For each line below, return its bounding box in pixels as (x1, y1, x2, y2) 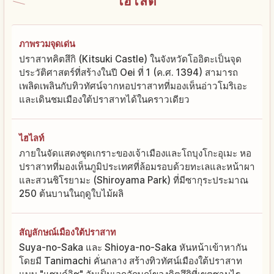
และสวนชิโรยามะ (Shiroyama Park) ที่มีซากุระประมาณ (19, 174, 248, 187)
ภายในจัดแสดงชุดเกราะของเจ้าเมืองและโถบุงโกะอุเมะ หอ (19, 147, 251, 160)
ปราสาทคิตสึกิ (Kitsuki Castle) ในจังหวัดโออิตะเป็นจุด (19, 53, 242, 65)
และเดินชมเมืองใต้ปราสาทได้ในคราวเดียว (19, 94, 190, 106)
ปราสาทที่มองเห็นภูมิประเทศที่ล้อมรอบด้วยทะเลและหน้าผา (19, 161, 255, 173)
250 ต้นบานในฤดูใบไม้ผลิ (19, 188, 124, 200)
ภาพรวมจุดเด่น (19, 39, 75, 50)
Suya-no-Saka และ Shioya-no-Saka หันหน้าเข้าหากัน (19, 242, 247, 254)
